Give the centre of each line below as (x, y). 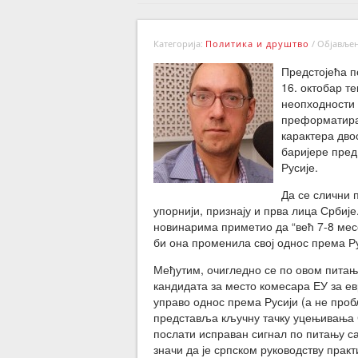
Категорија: (179, 44)
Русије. (300, 167)
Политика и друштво (257, 44)
